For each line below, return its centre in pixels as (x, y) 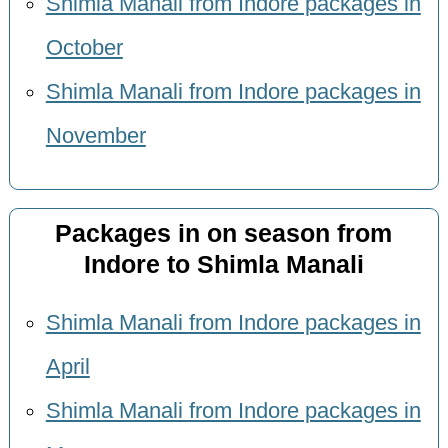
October (84, 48)
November (95, 136)
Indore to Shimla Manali (223, 264)
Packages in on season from (224, 233)
